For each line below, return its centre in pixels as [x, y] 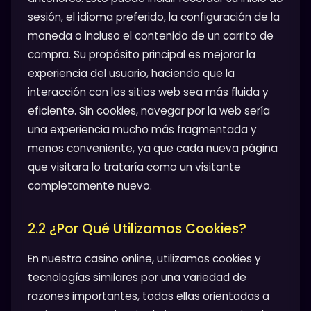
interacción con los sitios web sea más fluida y [148, 92]
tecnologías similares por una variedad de [137, 277]
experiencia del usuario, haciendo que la [131, 73]
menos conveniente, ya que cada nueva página [153, 148]
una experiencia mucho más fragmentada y [142, 129]
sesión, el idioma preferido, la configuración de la [154, 17]
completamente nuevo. [90, 185]
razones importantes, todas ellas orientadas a [149, 296]
